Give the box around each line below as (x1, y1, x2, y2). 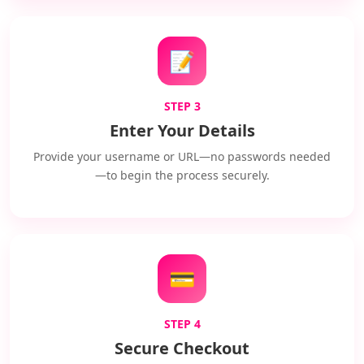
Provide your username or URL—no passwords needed (33, 149, 331, 164)
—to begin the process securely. (94, 167, 270, 183)
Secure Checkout (115, 337, 249, 359)
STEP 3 (163, 98, 201, 114)
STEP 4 (163, 316, 201, 331)
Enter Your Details (109, 119, 255, 141)
